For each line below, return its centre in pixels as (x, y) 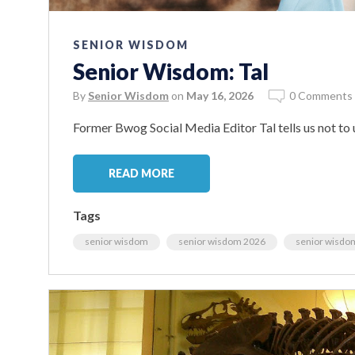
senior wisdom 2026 (222, 241)
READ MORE (141, 173)
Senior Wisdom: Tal (171, 71)
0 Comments (321, 95)
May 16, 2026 (220, 95)
